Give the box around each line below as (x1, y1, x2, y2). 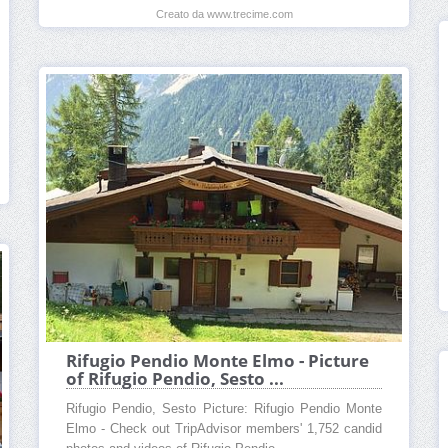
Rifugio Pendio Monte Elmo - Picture (66, 348, 369, 372)
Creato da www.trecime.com (155, 8, 293, 21)
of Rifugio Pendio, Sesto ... (66, 366, 284, 390)
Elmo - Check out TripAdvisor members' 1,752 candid (66, 421, 382, 436)
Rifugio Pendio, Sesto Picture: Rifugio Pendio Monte (66, 401, 382, 416)
